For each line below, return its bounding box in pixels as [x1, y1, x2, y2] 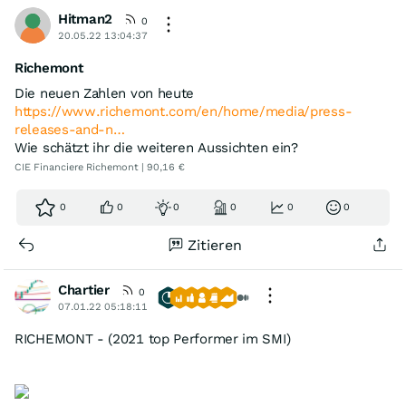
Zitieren [188, 236, 242, 254]
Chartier [58, 281, 110, 298]
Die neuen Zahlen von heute [14, 84, 195, 101]
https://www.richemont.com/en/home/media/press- [14, 102, 353, 120]
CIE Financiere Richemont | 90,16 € [14, 160, 185, 173]
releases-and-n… [14, 121, 125, 138]
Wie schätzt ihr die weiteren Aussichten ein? [14, 139, 298, 156]
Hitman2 [58, 10, 112, 27]
